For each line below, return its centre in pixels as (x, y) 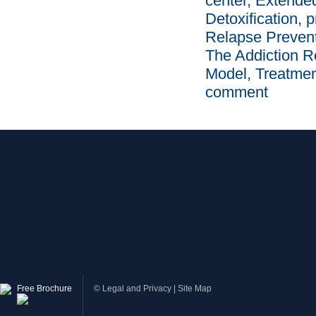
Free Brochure (44, 288)
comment (237, 92)
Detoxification (251, 19)
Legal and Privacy (137, 288)
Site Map (195, 288)
